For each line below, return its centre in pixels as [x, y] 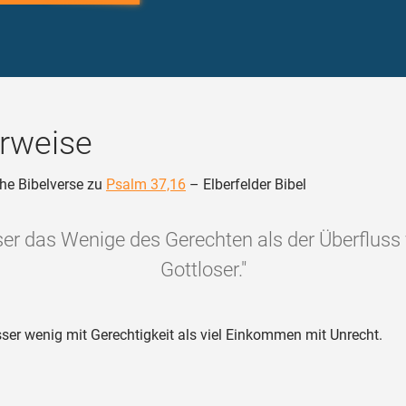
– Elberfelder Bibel [246, 184]
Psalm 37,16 [146, 184]
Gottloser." [203, 270]
